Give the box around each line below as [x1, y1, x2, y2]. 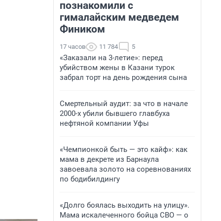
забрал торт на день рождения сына [60, 73, 187, 82]
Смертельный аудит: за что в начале [60, 99, 188, 108]
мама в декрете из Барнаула [60, 155, 159, 164]
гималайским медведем [60, 11, 179, 23]
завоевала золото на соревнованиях [60, 165, 191, 174]
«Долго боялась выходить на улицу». [60, 201, 189, 210]
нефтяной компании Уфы [60, 119, 149, 128]
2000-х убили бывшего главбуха [60, 109, 170, 118]
